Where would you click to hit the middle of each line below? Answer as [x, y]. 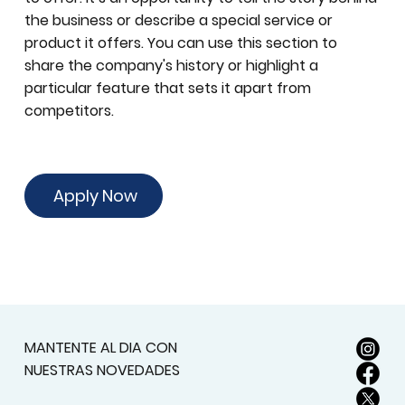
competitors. [70, 110]
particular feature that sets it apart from [168, 88]
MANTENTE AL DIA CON [101, 347]
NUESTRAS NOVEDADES [103, 370]
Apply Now [96, 196]
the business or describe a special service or [179, 20]
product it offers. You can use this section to [181, 42]
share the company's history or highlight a [172, 65]
